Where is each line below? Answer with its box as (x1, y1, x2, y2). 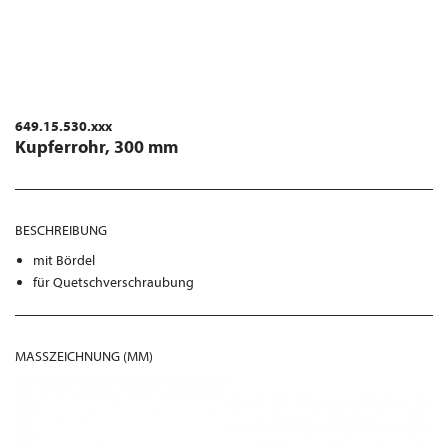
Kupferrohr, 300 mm (15, 135, 178, 158)
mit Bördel (33, 251, 96, 269)
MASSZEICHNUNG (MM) (15, 347, 149, 365)
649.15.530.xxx (15, 117, 112, 135)
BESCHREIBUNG (15, 221, 107, 239)
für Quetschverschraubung (33, 273, 195, 291)
